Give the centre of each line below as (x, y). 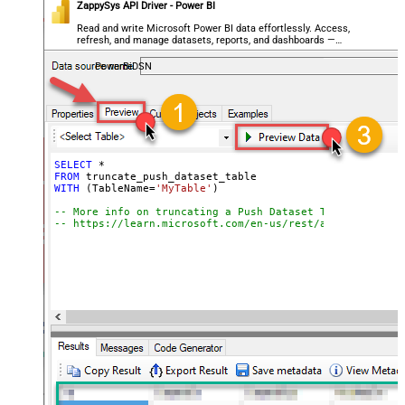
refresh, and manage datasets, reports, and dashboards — (207, 40)
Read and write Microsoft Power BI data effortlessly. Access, (214, 28)
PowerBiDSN (123, 67)
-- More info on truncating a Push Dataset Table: (206, 212)
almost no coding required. (137, 52)
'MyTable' (184, 189)
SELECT (73, 165)
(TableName (114, 189)
